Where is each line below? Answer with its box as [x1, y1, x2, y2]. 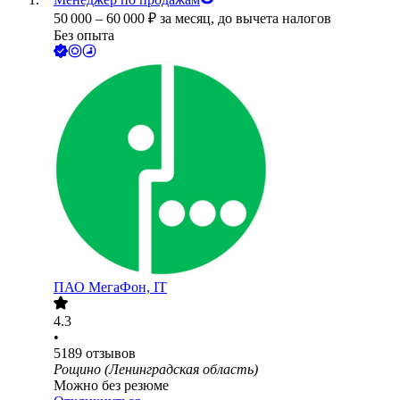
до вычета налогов [218, 11, 331, 27]
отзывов [86, 346, 136, 362]
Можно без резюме [54, 378, 169, 394]
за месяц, [160, 11, 218, 27]
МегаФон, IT [88, 279, 167, 296]
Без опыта [54, 28, 114, 44]
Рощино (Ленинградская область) [54, 362, 258, 378]
